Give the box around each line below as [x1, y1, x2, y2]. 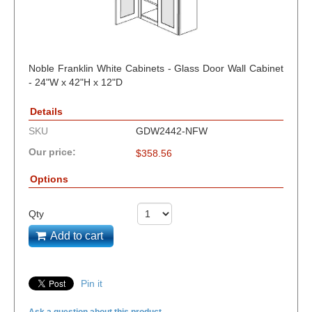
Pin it [81, 278, 102, 289]
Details [30, 106, 63, 117]
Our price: [29, 146, 76, 157]
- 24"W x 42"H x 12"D [29, 77, 123, 88]
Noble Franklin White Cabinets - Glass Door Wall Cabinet [29, 63, 283, 74]
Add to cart [50, 230, 103, 242]
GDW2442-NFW [136, 125, 208, 137]
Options [30, 173, 68, 185]
